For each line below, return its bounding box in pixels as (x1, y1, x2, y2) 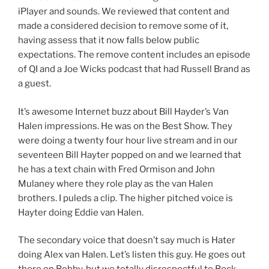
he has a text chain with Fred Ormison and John (18, 163, 215, 175)
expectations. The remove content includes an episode (18, 49, 250, 61)
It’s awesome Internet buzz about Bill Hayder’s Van (18, 106, 229, 117)
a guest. (18, 78, 51, 89)
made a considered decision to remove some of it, (18, 20, 228, 32)
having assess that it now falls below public (18, 35, 199, 46)
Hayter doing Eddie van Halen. (18, 207, 144, 218)
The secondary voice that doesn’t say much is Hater (18, 235, 235, 246)
